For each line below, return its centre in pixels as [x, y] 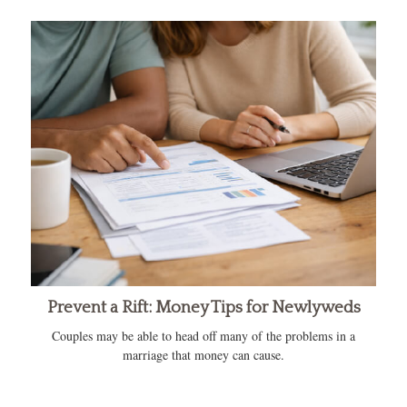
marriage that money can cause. [203, 354]
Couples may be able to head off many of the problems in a [203, 335]
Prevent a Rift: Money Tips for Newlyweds [203, 307]
